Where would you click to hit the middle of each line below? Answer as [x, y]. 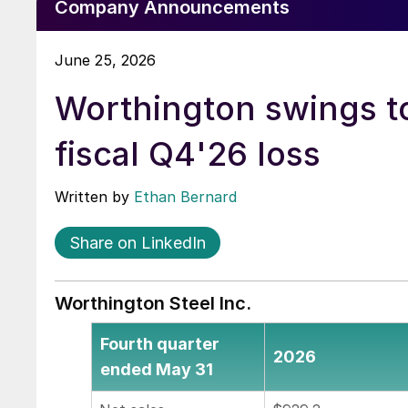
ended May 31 [157, 370]
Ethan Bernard [185, 196]
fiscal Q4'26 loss [188, 153]
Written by [94, 196]
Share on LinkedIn [138, 242]
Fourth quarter [160, 344]
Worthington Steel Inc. [153, 303]
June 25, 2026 [105, 60]
